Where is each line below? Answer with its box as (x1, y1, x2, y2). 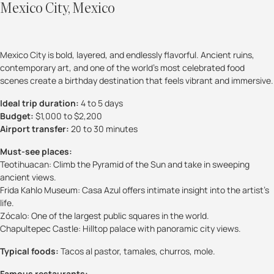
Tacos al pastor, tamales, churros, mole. (59, 245, 215, 257)
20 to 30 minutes (69, 123, 138, 135)
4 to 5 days (79, 97, 123, 109)
